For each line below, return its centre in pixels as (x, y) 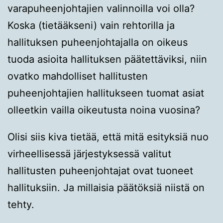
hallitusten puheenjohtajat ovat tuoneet (100, 171)
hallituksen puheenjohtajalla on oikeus (98, 43)
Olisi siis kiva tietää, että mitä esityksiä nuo (108, 137)
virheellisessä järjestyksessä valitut (89, 154)
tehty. (21, 205)
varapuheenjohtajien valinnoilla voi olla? (101, 9)
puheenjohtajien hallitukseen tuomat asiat (106, 93)
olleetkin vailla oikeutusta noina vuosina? (104, 110)
